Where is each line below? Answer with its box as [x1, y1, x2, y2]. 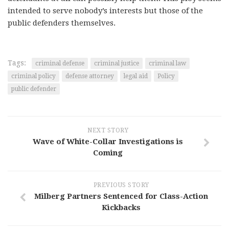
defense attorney [65, 73, 114, 80]
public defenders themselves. [8, 18, 116, 28]
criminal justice [94, 60, 139, 67]
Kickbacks [102, 203, 141, 212]
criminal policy [11, 73, 56, 80]
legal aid [124, 73, 148, 80]
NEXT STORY [87, 127, 128, 134]
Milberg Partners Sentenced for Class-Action [34, 192, 208, 201]
